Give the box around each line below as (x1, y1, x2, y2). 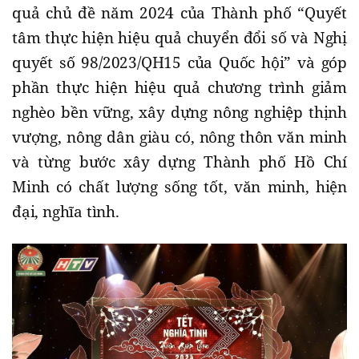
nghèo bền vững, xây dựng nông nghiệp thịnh (12, 102, 347, 123)
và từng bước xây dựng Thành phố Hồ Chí (12, 151, 347, 173)
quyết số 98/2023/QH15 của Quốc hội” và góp (12, 52, 347, 74)
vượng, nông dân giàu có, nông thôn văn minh (12, 127, 347, 148)
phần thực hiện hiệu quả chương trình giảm (12, 77, 347, 99)
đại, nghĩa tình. (12, 201, 123, 223)
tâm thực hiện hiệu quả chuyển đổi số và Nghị (12, 27, 347, 49)
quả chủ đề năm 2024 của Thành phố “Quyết (12, 2, 347, 24)
